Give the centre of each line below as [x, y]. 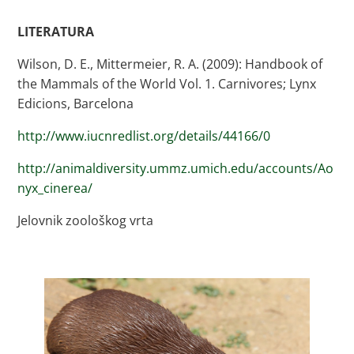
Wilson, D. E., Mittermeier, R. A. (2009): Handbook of [170, 64]
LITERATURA [56, 32]
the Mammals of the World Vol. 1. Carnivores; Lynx [167, 84]
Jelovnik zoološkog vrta [86, 220]
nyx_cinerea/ [55, 188]
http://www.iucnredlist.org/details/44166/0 [144, 136]
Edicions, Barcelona [76, 104]
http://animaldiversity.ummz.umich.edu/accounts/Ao [176, 168]
